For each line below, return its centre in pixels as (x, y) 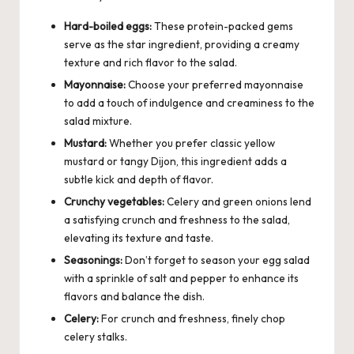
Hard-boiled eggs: (108, 26)
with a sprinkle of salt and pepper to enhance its (181, 279)
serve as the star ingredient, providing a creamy (182, 44)
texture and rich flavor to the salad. (151, 62)
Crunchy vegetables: (114, 202)
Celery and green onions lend (238, 202)
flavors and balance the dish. (134, 297)
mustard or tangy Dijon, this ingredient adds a (175, 162)
